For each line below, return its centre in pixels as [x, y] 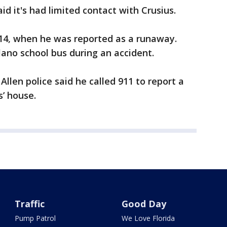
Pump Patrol [35, 218]
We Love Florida [148, 218]
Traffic [30, 204]
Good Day [144, 204]
